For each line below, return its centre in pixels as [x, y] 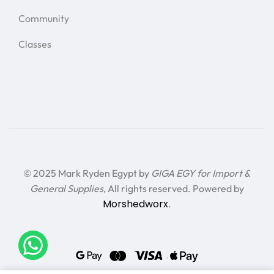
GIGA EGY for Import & [201, 173]
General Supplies [67, 188]
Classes [35, 44]
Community [44, 19]
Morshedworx [135, 204]
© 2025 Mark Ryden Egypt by [87, 173]
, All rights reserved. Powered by [174, 188]
